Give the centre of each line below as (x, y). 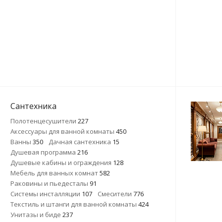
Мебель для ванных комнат (55, 173)
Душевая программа (44, 152)
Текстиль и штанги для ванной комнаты (74, 204)
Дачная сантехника (81, 142)
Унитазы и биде (36, 215)
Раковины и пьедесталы (50, 183)
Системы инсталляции (46, 194)
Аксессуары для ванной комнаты (63, 131)
